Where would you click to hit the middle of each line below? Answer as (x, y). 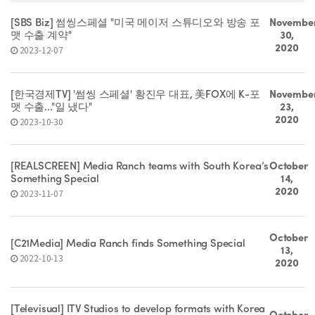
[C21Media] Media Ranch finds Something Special (128, 244)
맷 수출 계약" (41, 36)
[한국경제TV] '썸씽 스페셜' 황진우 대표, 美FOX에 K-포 (135, 95)
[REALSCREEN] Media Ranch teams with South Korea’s (140, 167)
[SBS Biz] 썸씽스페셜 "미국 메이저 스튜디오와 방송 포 (135, 23)
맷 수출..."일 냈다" (51, 108)
